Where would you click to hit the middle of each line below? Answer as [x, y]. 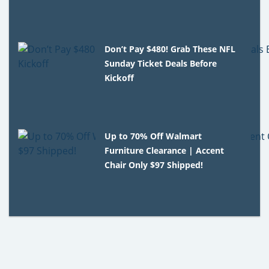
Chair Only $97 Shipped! [154, 165]
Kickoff [119, 77]
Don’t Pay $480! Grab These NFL [170, 49]
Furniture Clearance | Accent [165, 150]
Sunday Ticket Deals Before [161, 63]
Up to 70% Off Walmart [153, 136]
